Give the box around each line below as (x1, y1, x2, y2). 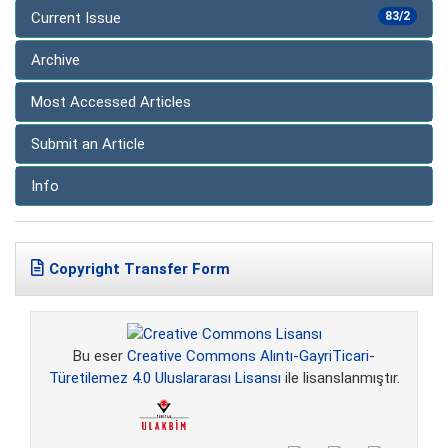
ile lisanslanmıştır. (280, 369, 400, 388)
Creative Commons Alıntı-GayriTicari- (127, 347, 375, 366)
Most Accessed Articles (31, 93, 191, 112)
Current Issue (31, 9, 121, 28)
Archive (31, 51, 80, 70)
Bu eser (73, 347, 127, 366)
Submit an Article (31, 135, 145, 154)
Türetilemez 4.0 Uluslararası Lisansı (48, 369, 281, 388)
